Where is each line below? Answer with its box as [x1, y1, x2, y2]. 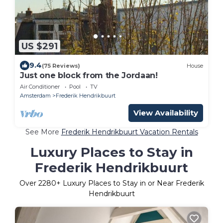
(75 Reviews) [42, 62, 80, 69]
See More [25, 127, 61, 137]
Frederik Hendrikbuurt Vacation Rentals [61, 127, 198, 137]
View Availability [133, 108, 198, 118]
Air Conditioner [20, 83, 60, 91]
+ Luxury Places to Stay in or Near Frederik [56, 179, 204, 188]
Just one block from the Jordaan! [20, 71, 158, 81]
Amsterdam [20, 92, 51, 100]
